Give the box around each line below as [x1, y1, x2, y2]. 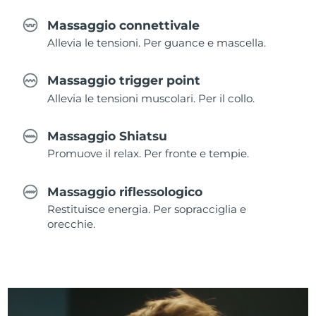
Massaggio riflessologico [47, 183, 203, 199]
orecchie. [47, 217, 96, 231]
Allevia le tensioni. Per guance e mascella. [47, 35, 267, 49]
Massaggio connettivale [47, 17, 200, 32]
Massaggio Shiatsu [47, 128, 168, 144]
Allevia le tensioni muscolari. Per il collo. [47, 91, 255, 105]
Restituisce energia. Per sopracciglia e [47, 202, 247, 217]
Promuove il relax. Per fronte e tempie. [47, 147, 250, 161]
